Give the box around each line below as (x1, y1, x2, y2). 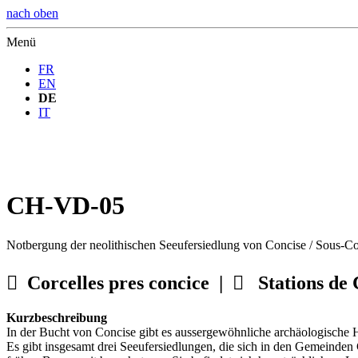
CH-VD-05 (6, 191, 125, 221)
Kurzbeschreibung (6, 310, 107, 324)
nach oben (6, 6, 58, 20)
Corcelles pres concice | (27, 272, 233, 293)
